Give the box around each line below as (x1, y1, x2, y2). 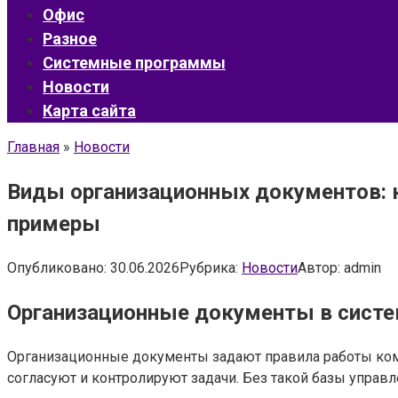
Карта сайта (43, 101, 136, 120)
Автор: (298, 259, 340, 276)
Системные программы (43, 53, 226, 72)
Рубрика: (179, 259, 238, 276)
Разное (43, 29, 97, 48)
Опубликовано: (7, 259, 107, 276)
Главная (7, 139, 60, 155)
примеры (7, 211, 100, 236)
